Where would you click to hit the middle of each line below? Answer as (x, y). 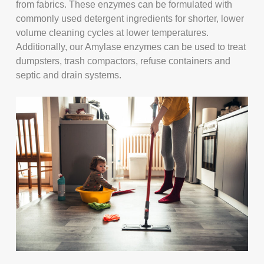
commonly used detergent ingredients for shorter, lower (130, 18)
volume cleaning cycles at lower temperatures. (113, 32)
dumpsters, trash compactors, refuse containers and (123, 61)
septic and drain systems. (69, 75)
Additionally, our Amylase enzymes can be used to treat (131, 47)
